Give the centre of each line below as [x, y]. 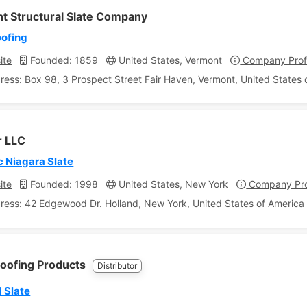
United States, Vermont [169, 60]
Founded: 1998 [63, 184]
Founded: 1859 [63, 60]
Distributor [118, 266]
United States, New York [172, 184]
